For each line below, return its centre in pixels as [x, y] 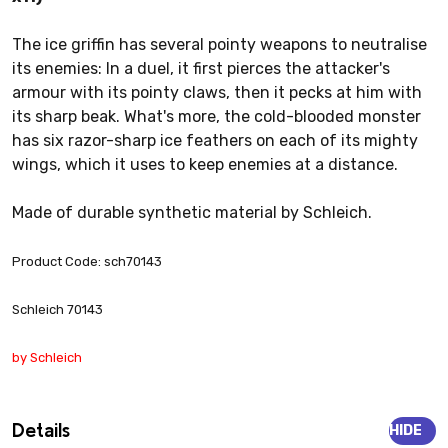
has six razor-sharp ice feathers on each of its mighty [215, 141]
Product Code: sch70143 [87, 262]
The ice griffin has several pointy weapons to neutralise [219, 45]
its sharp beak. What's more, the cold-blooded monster [216, 117]
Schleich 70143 [57, 310]
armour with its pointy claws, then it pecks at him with [217, 93]
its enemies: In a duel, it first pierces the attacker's [201, 69]
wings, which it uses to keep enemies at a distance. [205, 165]
